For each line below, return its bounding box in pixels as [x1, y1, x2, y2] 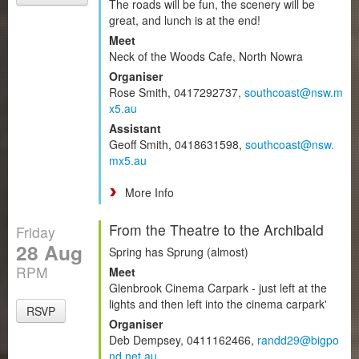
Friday [16, 221, 55, 242]
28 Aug [16, 237, 83, 267]
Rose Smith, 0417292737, [109, 83, 244, 100]
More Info [125, 184, 174, 200]
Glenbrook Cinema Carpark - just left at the [109, 279, 327, 296]
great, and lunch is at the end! [109, 11, 260, 28]
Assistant [109, 119, 161, 136]
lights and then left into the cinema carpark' [109, 295, 327, 312]
